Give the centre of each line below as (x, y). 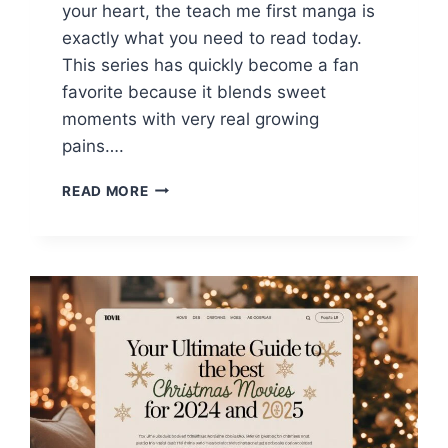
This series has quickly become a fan (211, 64)
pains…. (93, 145)
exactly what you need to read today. (212, 37)
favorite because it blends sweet (194, 91)
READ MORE (105, 190)
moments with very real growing (191, 118)
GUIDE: (172, 269)
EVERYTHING (195, 290)
